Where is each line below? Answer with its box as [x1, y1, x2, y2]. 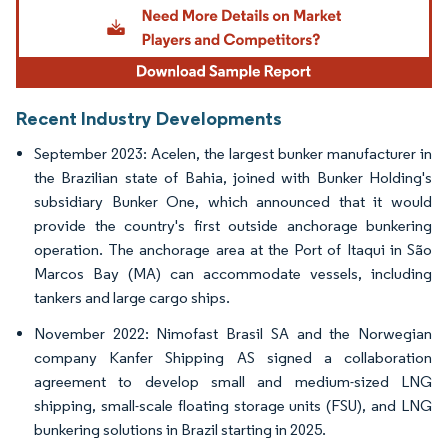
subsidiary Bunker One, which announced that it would [34, 191, 432, 211]
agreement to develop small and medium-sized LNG [34, 371, 432, 391]
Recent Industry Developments [16, 105, 282, 130]
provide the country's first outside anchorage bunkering [34, 215, 432, 235]
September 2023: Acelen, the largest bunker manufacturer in [34, 143, 432, 163]
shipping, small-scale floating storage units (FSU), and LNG [34, 395, 432, 415]
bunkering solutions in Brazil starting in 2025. [34, 419, 326, 439]
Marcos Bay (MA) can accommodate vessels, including [34, 263, 432, 283]
